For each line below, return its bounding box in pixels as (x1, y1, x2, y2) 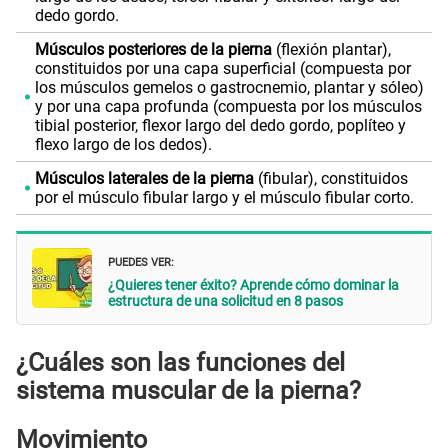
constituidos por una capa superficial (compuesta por (34, 58, 411, 78)
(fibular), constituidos (253, 168, 408, 188)
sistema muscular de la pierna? (16, 375, 361, 405)
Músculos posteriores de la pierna (34, 39, 272, 59)
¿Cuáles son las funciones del (16, 347, 345, 377)
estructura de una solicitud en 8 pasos (108, 293, 343, 310)
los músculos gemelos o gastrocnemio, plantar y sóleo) (34, 77, 424, 97)
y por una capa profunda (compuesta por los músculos (34, 96, 422, 116)
